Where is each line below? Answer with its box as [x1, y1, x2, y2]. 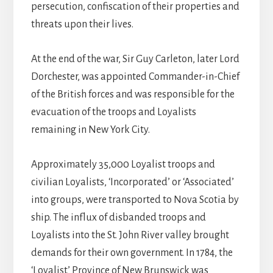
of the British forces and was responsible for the [30, 89, 235, 101]
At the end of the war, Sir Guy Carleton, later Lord [30, 54, 239, 65]
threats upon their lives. [30, 19, 133, 30]
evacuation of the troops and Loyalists [30, 107, 196, 118]
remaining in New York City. [30, 124, 150, 136]
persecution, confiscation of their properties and [30, 1, 239, 13]
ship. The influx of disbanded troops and [30, 212, 206, 224]
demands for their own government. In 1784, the [30, 247, 233, 259]
